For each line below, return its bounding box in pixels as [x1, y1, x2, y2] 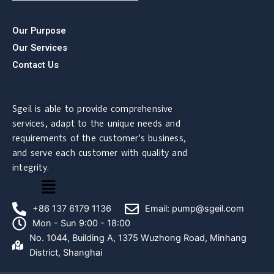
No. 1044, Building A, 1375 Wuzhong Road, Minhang [29, 232, 247, 243]
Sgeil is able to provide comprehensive [12, 102, 173, 115]
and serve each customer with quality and [12, 146, 187, 159]
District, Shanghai [29, 247, 103, 258]
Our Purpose [12, 25, 66, 37]
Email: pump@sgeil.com [145, 203, 244, 214]
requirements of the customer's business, [12, 131, 186, 144]
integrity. [12, 161, 50, 174]
